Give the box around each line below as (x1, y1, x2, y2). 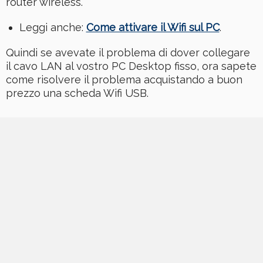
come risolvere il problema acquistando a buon (6, 73, 242, 86)
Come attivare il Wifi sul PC (86, 21, 220, 34)
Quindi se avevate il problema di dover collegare (6, 46, 250, 59)
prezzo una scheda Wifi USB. (6, 87, 149, 100)
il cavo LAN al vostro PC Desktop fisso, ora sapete (6, 60, 257, 73)
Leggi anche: (19, 21, 86, 34)
